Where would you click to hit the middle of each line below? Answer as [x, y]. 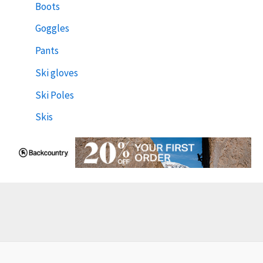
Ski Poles [55, 95]
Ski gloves [57, 73]
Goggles [52, 28]
